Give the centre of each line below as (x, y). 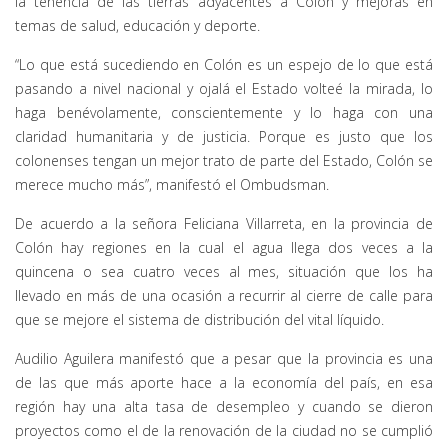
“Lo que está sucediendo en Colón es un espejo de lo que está (224, 64)
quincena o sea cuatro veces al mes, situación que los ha (224, 271)
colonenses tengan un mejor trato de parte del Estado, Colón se (224, 160)
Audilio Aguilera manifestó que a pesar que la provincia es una (224, 358)
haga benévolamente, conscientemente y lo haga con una (224, 112)
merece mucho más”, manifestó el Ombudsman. (172, 184)
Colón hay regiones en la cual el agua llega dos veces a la (224, 247)
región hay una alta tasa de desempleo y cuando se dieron (224, 406)
